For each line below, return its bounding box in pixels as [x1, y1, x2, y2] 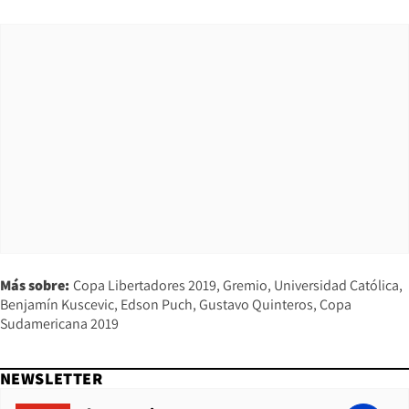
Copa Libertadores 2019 [73, 276, 216, 296]
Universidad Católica [274, 276, 399, 296]
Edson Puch [121, 295, 193, 315]
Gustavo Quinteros [199, 295, 313, 315]
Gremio [223, 276, 267, 296]
